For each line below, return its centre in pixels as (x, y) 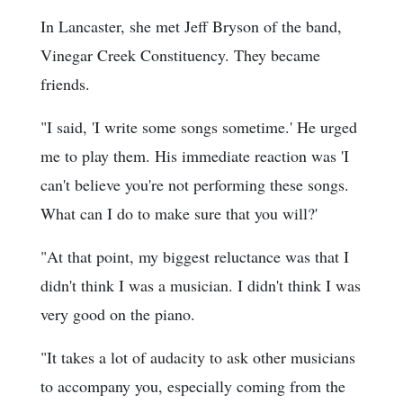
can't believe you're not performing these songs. (195, 185)
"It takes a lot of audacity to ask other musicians (198, 358)
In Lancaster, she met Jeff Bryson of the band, (191, 27)
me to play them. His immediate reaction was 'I (195, 156)
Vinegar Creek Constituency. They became (180, 55)
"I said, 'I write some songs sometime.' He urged (199, 127)
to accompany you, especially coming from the (193, 386)
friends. (65, 84)
